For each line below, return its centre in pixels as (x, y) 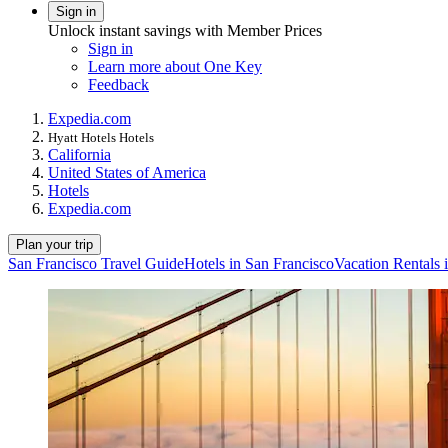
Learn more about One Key (175, 66)
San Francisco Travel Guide (96, 263)
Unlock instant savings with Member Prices (185, 30)
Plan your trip (54, 244)
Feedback (118, 84)
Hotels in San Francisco (259, 263)
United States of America (127, 172)
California (79, 154)
